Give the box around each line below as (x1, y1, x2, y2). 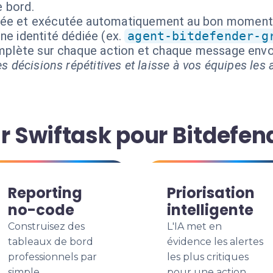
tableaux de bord (8, 236, 93, 247)
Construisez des (8, 221, 85, 232)
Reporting (8, 183, 82, 203)
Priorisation (167, 183, 255, 203)
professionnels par (8, 251, 97, 263)
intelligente (167, 200, 253, 220)
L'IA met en (167, 221, 222, 232)
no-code (8, 200, 74, 220)
